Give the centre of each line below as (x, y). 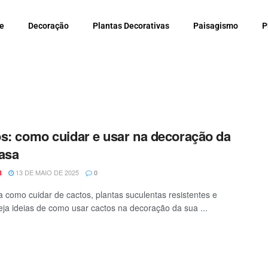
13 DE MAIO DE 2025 (46, 173)
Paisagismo (216, 26)
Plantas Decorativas (131, 26)
